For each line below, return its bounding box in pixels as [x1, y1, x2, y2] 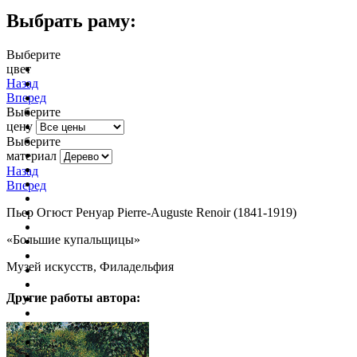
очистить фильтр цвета [73, 65, 161, 76]
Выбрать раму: [6, 10, 136, 31]
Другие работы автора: [6, 290, 140, 304]
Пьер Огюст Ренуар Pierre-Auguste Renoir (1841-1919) [6, 205, 296, 219]
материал [6, 148, 57, 163]
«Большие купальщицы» [6, 232, 143, 246]
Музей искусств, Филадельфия [6, 259, 174, 273]
